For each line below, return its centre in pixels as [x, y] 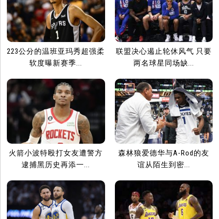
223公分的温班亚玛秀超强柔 [56, 52]
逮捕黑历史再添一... [56, 165]
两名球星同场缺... [164, 63]
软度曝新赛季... [56, 63]
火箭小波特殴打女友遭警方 [56, 153]
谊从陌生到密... [164, 165]
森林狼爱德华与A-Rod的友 [164, 153]
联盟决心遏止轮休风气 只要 [164, 52]
